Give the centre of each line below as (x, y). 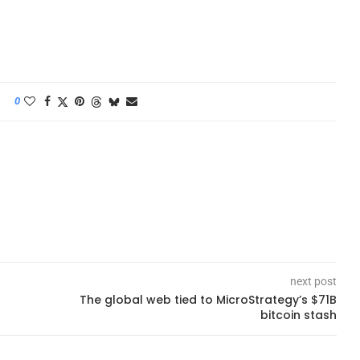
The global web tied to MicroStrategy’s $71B (208, 299)
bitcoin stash (298, 315)
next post (313, 281)
